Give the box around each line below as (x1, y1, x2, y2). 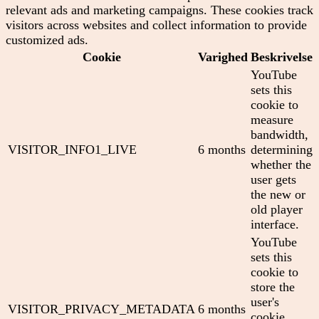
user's (251, 294, 279, 309)
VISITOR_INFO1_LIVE (8, 142, 137, 157)
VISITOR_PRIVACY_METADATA (8, 301, 195, 316)
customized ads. (6, 32, 88, 47)
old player (251, 202, 303, 216)
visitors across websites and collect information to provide (6, 17, 307, 32)
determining (251, 142, 313, 157)
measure (251, 112, 293, 127)
